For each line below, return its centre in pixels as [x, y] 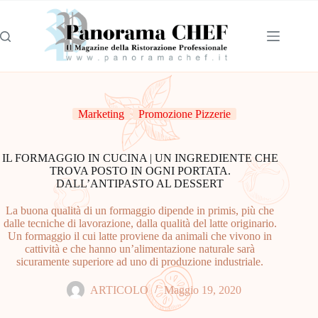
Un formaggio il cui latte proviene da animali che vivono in [140, 236]
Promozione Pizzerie [184, 114]
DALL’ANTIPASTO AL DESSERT [140, 183]
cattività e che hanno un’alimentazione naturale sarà [140, 249]
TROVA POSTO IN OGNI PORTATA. [140, 171]
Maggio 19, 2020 [203, 290]
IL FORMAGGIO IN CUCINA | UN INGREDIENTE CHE [140, 158]
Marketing [101, 114]
